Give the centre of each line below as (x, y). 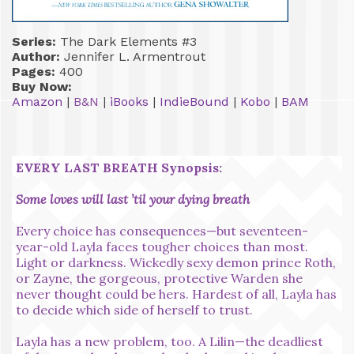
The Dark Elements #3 (126, 41)
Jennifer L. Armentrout (133, 56)
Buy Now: (42, 86)
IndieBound (194, 101)
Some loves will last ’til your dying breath (133, 199)
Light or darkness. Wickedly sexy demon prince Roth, (176, 262)
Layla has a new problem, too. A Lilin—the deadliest (169, 341)
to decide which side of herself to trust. (134, 309)
